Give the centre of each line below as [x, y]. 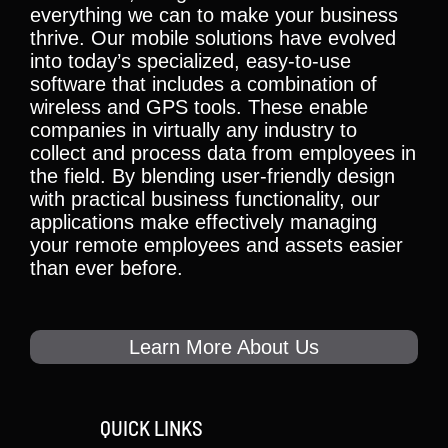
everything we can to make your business [214, 15]
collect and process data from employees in [223, 153]
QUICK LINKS [151, 427]
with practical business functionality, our [205, 199]
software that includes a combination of [203, 84]
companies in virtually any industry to [193, 130]
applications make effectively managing [203, 222]
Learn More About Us [224, 347]
